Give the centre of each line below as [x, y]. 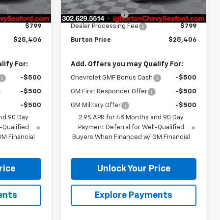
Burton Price [91, 40]
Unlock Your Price [134, 169]
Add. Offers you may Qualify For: [127, 64]
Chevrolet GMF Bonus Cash [112, 78]
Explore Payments [134, 195]
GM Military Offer [96, 105]
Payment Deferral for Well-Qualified [131, 127]
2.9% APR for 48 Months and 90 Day [131, 117]
